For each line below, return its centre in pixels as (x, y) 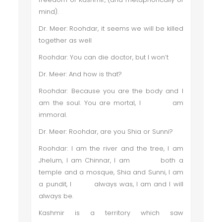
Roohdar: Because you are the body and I (111, 91)
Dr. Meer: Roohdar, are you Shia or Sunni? (106, 132)
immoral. (53, 115)
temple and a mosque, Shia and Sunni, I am (111, 172)
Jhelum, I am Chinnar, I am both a (111, 160)
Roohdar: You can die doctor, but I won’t (105, 57)
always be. (56, 196)
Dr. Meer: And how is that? (81, 74)
